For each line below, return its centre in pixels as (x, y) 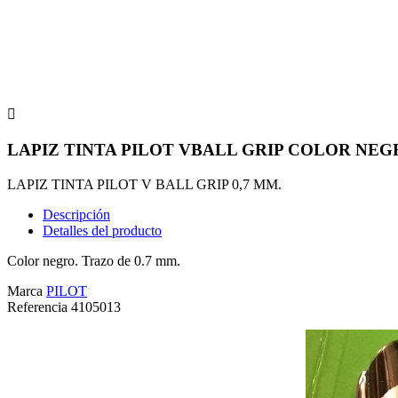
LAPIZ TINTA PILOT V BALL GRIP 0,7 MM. (144, 184)
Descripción (76, 214)
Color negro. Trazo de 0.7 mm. (94, 260)
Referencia (39, 306)
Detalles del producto (102, 230)
